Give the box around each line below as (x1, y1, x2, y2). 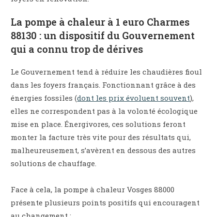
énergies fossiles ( (11, 93, 77, 103)
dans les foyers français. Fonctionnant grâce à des (11, 80, 196, 90)
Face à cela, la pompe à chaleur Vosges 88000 (11, 185, 175, 195)
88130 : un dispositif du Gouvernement (11, 29, 195, 42)
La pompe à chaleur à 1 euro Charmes (11, 15, 190, 29)
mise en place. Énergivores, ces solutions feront (11, 119, 186, 129)
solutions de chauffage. (11, 158, 97, 169)
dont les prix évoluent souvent (77, 93, 190, 103)
